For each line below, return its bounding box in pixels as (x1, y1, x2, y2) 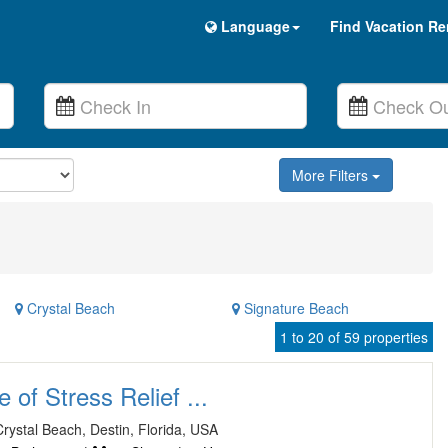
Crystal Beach (23, 298, 115, 318)
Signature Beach (239, 298, 349, 318)
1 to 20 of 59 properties (280, 327, 428, 347)
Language (217, 16, 290, 36)
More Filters (292, 165, 372, 185)
